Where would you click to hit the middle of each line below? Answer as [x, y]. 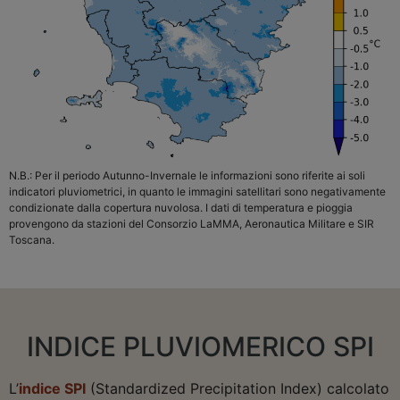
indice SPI [52, 388]
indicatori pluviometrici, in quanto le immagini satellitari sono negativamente [197, 192]
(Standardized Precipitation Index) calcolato [237, 388]
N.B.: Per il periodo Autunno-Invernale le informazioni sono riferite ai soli [187, 176]
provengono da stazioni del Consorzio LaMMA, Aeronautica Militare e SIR [192, 224]
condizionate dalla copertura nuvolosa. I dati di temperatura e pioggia [181, 208]
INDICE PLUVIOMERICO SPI [200, 346]
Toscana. [32, 240]
